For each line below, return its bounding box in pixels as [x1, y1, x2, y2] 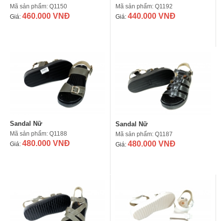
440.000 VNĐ [128, 11, 176, 20]
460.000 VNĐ [22, 11, 70, 20]
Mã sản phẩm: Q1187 [115, 130, 173, 138]
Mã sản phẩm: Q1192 [115, 2, 173, 10]
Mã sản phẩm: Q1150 [10, 2, 67, 10]
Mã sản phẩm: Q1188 [10, 130, 67, 138]
